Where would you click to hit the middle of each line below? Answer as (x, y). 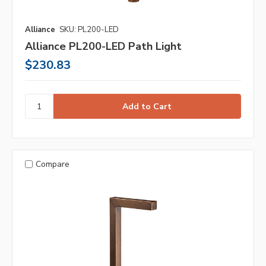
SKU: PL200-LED (89, 29)
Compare (52, 164)
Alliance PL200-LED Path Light (103, 46)
